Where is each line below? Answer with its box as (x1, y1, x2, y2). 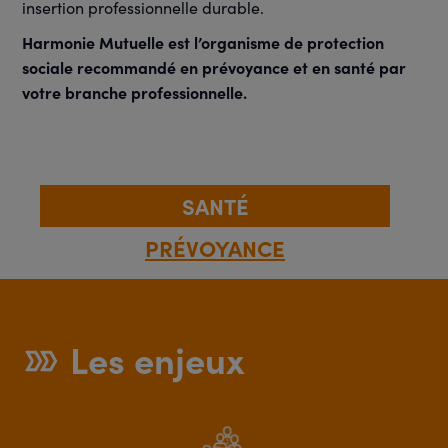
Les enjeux (70, 334, 245, 383)
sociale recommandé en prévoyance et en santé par (22, 56, 407, 78)
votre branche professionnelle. (22, 81, 248, 103)
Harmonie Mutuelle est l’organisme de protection (22, 31, 385, 53)
